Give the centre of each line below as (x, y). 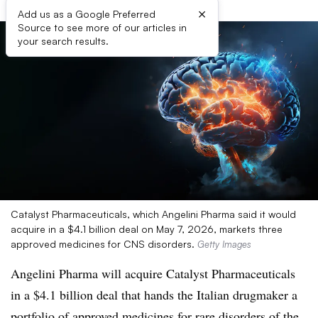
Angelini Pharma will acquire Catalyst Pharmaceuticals (153, 273)
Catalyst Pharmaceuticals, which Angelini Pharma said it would (153, 214)
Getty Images (224, 244)
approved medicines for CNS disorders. (104, 244)
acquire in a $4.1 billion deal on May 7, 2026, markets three (147, 229)
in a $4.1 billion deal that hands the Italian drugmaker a (154, 295)
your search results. (63, 41)
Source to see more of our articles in (102, 27)
